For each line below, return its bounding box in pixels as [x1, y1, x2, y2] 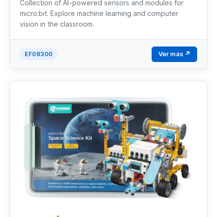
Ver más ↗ [158, 50, 190, 58]
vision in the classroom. [20, 19, 94, 28]
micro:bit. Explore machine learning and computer [20, 9, 178, 17]
